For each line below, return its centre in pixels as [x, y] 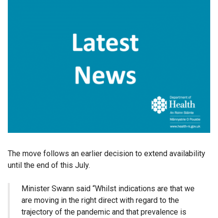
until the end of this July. [49, 165]
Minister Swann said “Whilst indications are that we [108, 189]
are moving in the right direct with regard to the [100, 200]
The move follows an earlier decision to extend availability [107, 154]
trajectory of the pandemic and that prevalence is [104, 212]
